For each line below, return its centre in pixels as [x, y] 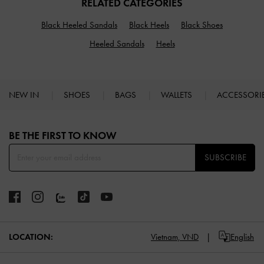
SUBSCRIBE [225, 158]
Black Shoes [202, 25]
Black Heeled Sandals [79, 25]
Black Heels [149, 25]
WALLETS [178, 95]
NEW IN [25, 95]
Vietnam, [165, 237]
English [242, 237]
